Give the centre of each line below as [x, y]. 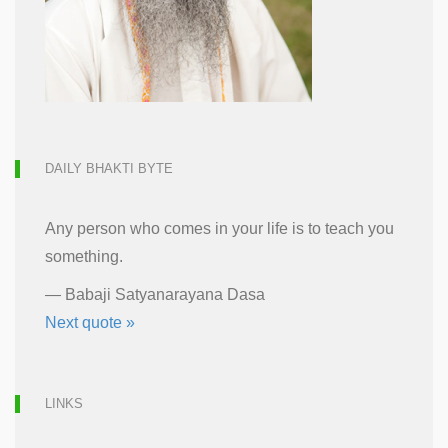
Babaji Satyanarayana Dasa [165, 294]
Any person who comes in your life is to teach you [219, 228]
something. [84, 256]
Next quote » [90, 322]
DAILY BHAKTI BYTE [109, 168]
